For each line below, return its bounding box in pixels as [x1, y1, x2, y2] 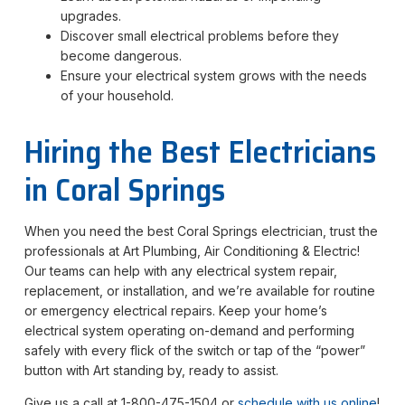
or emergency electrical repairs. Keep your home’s [24, 302, 327, 318]
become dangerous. [60, 47, 182, 63]
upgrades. [60, 7, 121, 24]
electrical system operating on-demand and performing [24, 322, 354, 338]
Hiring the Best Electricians [24, 126, 376, 176]
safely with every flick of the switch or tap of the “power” [24, 342, 365, 358]
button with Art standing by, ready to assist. [24, 362, 278, 378]
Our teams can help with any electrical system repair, [24, 262, 337, 278]
